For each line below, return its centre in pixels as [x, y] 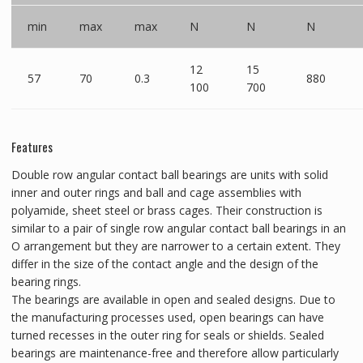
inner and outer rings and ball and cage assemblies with [156, 192]
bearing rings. [46, 281]
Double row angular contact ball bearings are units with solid [169, 174]
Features [32, 146]
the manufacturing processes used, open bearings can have [167, 317]
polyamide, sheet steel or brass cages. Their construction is [167, 210]
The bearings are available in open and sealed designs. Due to [173, 299]
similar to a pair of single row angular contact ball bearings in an [178, 228]
